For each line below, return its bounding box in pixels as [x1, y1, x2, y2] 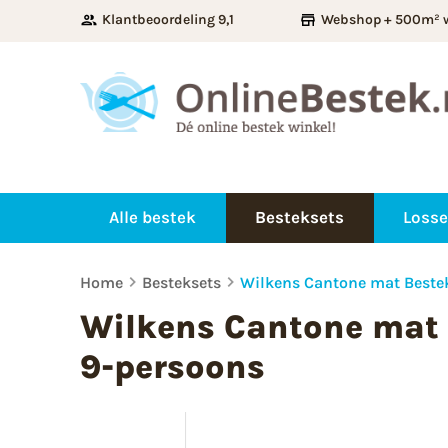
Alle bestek [109, 207, 197, 228]
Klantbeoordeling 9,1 [102, 11, 234, 28]
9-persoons [80, 346, 265, 386]
